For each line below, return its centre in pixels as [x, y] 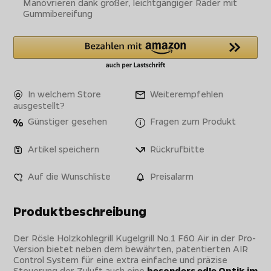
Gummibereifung [58, 13]
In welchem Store [64, 94]
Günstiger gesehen [67, 121]
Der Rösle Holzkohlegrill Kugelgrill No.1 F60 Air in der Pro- [135, 238]
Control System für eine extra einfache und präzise [121, 260]
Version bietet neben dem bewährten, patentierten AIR [131, 249]
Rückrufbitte [176, 149]
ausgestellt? [39, 106]
